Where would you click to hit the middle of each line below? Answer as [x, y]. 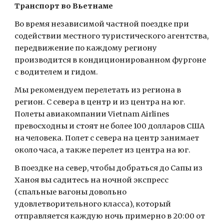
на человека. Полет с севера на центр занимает [107, 138]
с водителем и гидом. [56, 72]
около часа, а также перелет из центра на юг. [103, 150]
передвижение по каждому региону [86, 48]
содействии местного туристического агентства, [112, 36]
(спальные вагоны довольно [71, 192]
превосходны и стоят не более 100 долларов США [110, 126]
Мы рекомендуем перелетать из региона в [98, 90]
